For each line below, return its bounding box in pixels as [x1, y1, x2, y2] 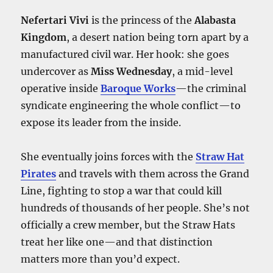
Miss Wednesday [91, 65, 172, 77]
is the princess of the [89, 13, 195, 26]
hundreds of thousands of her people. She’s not [21, 201, 250, 214]
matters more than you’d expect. [21, 252, 180, 265]
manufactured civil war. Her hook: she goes [21, 48, 230, 60]
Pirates [21, 167, 57, 180]
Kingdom [21, 30, 67, 43]
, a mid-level [172, 65, 233, 77]
